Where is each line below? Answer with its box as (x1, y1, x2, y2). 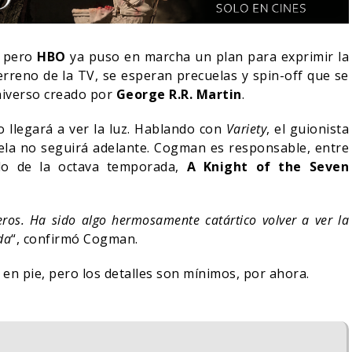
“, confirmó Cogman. (11, 230, 138, 248)
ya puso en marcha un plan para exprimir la (65, 48, 350, 66)
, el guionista (266, 120, 349, 138)
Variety (225, 120, 266, 138)
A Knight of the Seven (186, 158, 349, 176)
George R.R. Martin (115, 86, 242, 104)
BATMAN (184, 273, 240, 290)
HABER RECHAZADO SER (184, 257, 342, 274)
